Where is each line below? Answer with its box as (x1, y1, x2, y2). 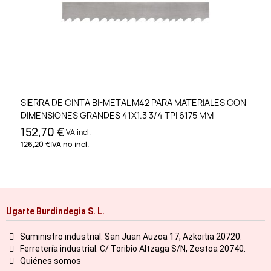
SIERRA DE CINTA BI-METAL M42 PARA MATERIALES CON (21, 97, 246, 109)
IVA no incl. (50, 139, 89, 150)
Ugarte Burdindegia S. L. (6, 206, 105, 216)
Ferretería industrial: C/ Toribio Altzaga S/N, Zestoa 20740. (19, 243, 246, 253)
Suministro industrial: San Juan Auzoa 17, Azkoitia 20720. (19, 231, 242, 241)
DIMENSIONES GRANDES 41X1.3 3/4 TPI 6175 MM (21, 109, 214, 122)
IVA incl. (64, 127, 91, 138)
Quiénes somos (19, 255, 81, 266)
